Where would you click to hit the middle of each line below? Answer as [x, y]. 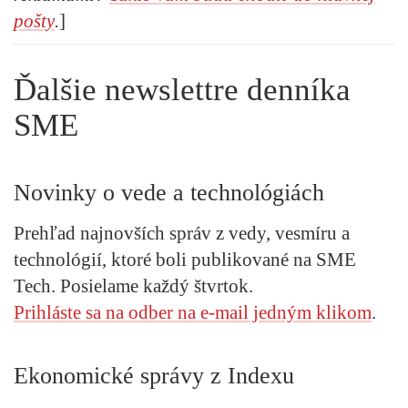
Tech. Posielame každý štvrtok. [133, 286]
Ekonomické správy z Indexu [154, 376]
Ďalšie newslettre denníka [182, 90]
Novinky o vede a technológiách [169, 193]
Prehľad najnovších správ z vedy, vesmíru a [182, 234]
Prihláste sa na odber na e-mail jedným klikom [193, 313]
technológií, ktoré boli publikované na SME [185, 260]
